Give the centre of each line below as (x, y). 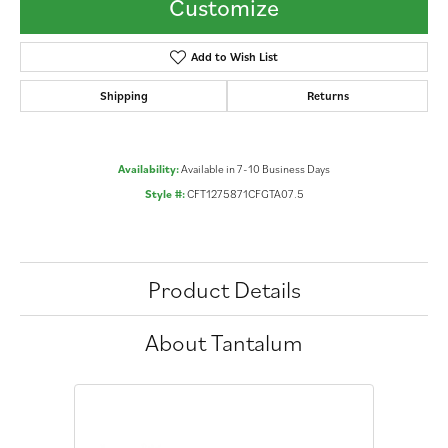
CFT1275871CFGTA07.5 (245, 194)
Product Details (224, 289)
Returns (327, 96)
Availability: (148, 169)
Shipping (123, 96)
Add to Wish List (234, 57)
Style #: (164, 194)
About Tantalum (224, 342)
